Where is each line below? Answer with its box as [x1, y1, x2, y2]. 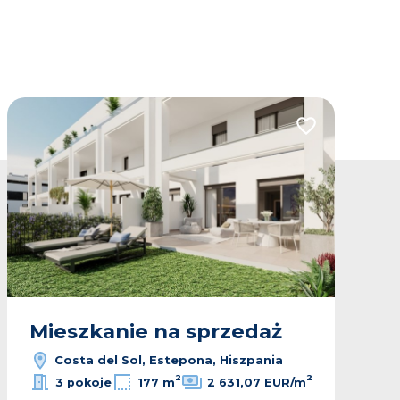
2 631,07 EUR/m [207, 375, 306, 389]
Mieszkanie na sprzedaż [29, 319, 282, 345]
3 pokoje [55, 375, 112, 389]
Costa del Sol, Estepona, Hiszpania [51, 352, 283, 367]
